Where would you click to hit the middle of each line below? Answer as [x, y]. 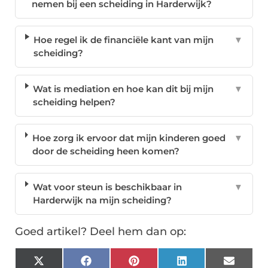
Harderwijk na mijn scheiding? [102, 200]
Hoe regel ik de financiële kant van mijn [124, 40]
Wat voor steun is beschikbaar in [107, 187]
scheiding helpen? [74, 102]
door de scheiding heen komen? [106, 151]
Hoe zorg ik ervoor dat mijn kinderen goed [129, 138]
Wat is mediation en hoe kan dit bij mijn [124, 89]
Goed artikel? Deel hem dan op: [100, 232]
